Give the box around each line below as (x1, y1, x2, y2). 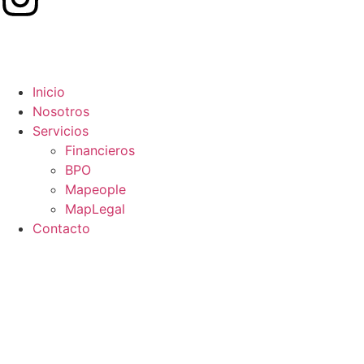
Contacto (32, 219, 90, 236)
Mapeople (65, 180, 126, 197)
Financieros (65, 141, 135, 158)
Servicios (32, 122, 89, 139)
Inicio (32, 83, 65, 100)
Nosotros (32, 102, 89, 119)
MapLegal (65, 200, 125, 217)
